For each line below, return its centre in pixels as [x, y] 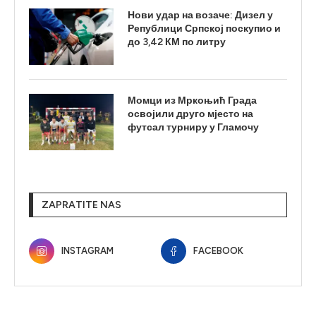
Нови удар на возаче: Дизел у [200, 15]
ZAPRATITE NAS [81, 205]
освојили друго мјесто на [190, 114]
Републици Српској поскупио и [204, 28]
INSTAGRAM [87, 250]
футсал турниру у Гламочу [193, 127]
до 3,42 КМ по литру [177, 42]
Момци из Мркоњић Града [192, 100]
